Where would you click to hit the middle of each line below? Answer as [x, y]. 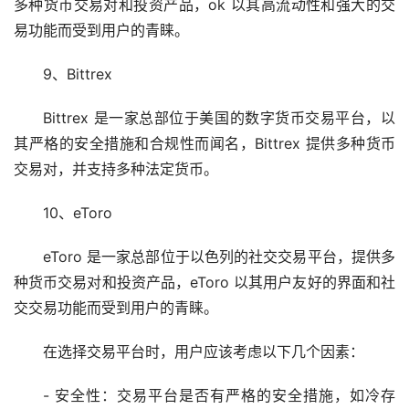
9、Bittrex [78, 74]
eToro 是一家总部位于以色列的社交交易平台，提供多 [219, 257]
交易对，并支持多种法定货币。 [116, 169]
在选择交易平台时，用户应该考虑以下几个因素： [204, 352]
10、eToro [78, 213]
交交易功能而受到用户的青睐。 [116, 308]
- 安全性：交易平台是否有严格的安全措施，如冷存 [219, 396]
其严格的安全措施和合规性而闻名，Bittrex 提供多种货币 [204, 144]
